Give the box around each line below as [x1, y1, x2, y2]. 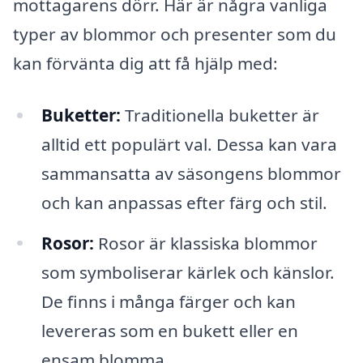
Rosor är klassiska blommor [93, 231, 318, 254]
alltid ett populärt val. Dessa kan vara [41, 132, 337, 156]
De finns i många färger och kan [41, 289, 296, 313]
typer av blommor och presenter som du [13, 22, 336, 45]
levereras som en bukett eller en [41, 318, 298, 342]
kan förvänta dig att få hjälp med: [13, 51, 278, 75]
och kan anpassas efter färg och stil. [41, 190, 327, 214]
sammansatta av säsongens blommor [41, 161, 341, 185]
